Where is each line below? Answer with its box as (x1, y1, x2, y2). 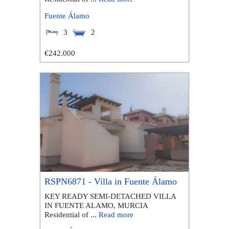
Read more (98, 210, 133, 219)
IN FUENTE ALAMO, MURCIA (44, 200, 148, 210)
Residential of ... (44, 210, 99, 219)
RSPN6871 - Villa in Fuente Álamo (44, 176, 177, 187)
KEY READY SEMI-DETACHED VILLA (44, 191, 176, 200)
